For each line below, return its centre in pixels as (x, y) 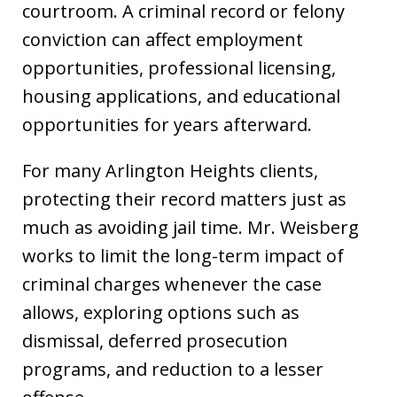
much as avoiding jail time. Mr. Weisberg (191, 227)
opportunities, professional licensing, (179, 67)
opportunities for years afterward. (167, 124)
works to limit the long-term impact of (183, 255)
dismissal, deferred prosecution (155, 340)
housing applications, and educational (181, 96)
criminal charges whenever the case (172, 284)
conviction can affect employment (163, 39)
